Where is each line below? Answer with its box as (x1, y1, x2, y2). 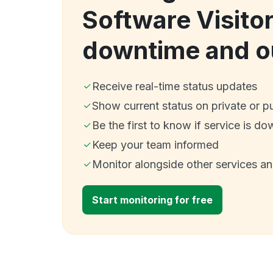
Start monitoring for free (92, 193, 213, 206)
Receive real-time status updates (92, 79, 257, 93)
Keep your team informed (92, 138, 219, 151)
